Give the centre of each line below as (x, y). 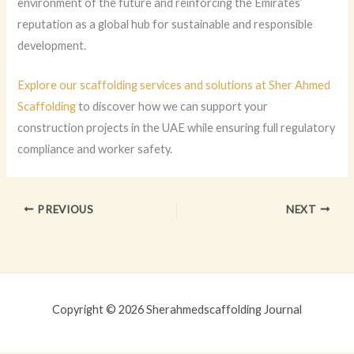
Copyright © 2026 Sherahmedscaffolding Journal (177, 309)
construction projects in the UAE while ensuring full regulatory (177, 127)
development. (52, 45)
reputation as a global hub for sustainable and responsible (166, 24)
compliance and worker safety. (95, 149)
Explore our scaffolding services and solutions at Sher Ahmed (174, 85)
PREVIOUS (64, 209)
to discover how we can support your (172, 106)
